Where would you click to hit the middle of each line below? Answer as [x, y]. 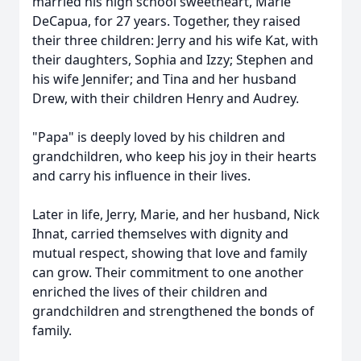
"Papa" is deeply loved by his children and [159, 137]
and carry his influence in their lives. [141, 176]
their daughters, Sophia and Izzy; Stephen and [173, 60]
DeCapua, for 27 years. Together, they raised [166, 21]
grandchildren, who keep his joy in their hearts [174, 156]
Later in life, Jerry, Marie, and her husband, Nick [176, 214]
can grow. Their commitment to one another [168, 272]
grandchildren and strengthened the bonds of [173, 311]
